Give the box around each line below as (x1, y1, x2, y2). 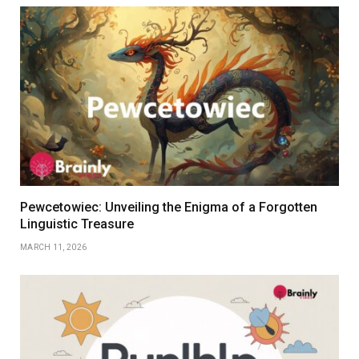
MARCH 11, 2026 (20, 243, 87, 252)
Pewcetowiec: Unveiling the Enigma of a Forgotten (20, 200, 317, 216)
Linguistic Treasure (20, 216, 134, 232)
